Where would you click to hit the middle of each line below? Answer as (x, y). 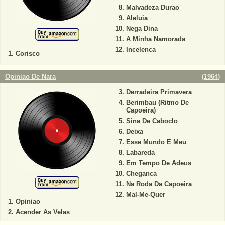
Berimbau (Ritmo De (157, 103)
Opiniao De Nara (30, 77)
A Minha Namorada (155, 39)
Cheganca (141, 174)
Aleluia (137, 18)
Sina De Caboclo (152, 121)
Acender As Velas (43, 212)
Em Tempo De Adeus (158, 163)
